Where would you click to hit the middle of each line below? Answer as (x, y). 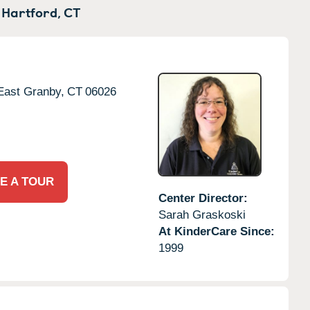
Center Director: (203, 198)
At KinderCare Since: (216, 231)
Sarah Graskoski (202, 215)
